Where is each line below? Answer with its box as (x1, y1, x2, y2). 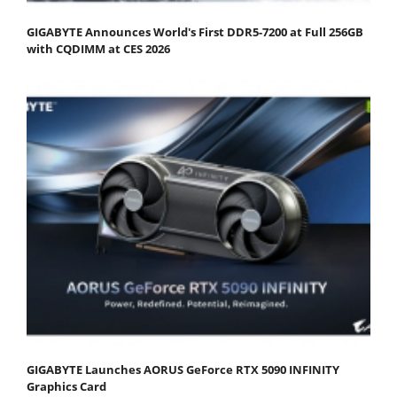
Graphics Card (27, 378, 106, 394)
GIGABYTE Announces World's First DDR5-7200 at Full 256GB (27, 23, 363, 40)
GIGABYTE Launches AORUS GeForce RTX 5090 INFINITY (27, 361, 339, 378)
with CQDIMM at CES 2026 (27, 40, 170, 57)
